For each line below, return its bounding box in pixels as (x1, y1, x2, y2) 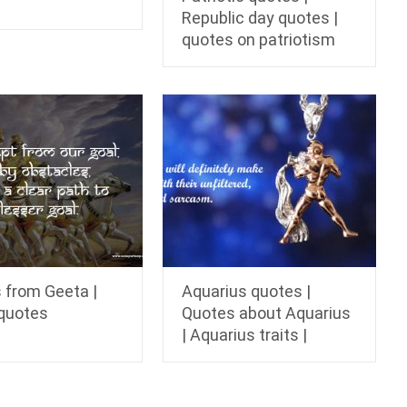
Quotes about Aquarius (182, 303, 352, 323)
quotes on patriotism (182, 29, 336, 49)
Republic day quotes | (182, 7, 339, 27)
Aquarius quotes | (182, 281, 312, 301)
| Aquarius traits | (182, 324, 308, 344)
